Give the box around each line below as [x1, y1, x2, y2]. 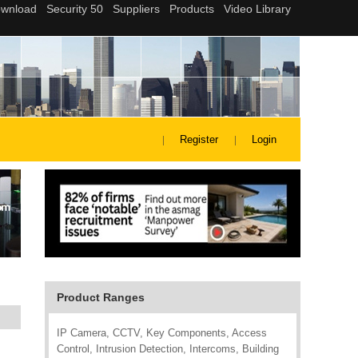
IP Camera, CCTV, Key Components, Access [57, 327, 267, 339]
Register [180, 133, 218, 145]
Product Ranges [57, 291, 145, 304]
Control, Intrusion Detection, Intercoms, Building [57, 343, 279, 355]
